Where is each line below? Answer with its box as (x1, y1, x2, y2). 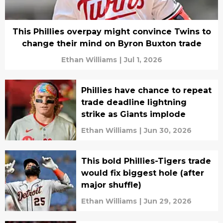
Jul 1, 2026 (123, 55, 162, 65)
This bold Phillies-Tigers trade (81, 156, 212, 166)
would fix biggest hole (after (81, 168, 204, 178)
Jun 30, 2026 (143, 126, 192, 135)
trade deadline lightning (81, 98, 187, 108)
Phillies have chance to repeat (81, 86, 212, 96)
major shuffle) (81, 180, 141, 190)
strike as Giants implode (81, 110, 186, 119)
